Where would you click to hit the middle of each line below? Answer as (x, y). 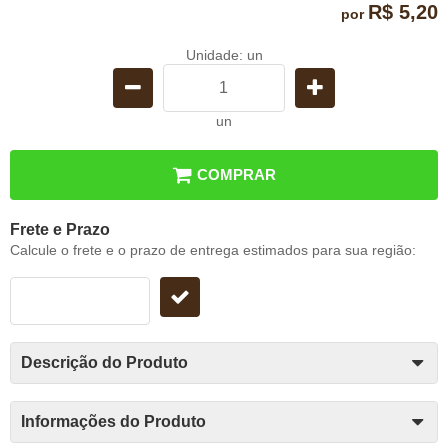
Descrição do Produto (104, 362)
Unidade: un (224, 54)
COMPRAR (236, 174)
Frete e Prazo (60, 229)
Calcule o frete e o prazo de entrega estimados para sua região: (213, 249)
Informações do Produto (113, 421)
